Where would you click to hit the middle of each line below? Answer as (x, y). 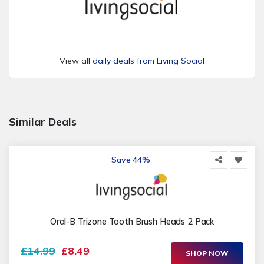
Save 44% (131, 160)
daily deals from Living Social (148, 61)
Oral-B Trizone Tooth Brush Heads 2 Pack (132, 221)
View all (76, 61)
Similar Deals (43, 122)
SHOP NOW (207, 253)
